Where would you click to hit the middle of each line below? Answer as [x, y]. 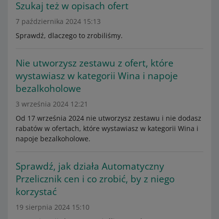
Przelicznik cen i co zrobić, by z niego [95, 179]
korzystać [36, 192]
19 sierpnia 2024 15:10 [53, 207]
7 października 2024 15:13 [58, 21]
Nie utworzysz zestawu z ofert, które [95, 63]
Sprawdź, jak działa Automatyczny [90, 166]
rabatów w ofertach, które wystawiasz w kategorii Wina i [107, 128]
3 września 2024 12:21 [52, 104]
